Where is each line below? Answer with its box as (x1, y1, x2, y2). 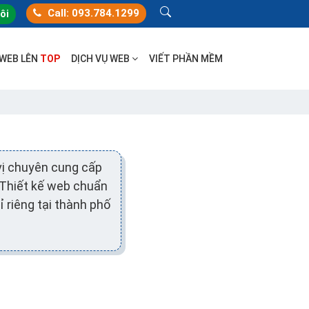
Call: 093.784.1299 (45, 7, 139, 19)
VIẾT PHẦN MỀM (148, 53, 223, 64)
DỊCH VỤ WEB (70, 53, 132, 64)
